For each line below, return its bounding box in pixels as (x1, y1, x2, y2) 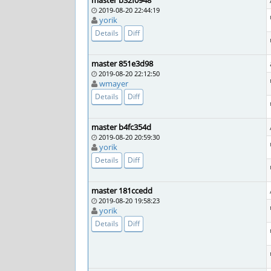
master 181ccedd (91, 185, 152, 196)
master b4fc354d (91, 122, 151, 132)
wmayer (99, 78, 128, 89)
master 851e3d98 (91, 58, 153, 69)
